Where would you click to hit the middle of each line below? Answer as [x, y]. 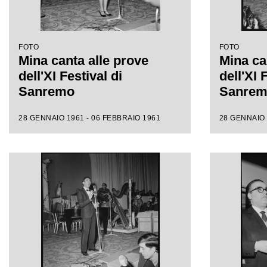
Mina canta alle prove [83, 60]
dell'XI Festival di [70, 76]
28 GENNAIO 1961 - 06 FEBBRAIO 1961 [89, 118]
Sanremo [46, 91]
